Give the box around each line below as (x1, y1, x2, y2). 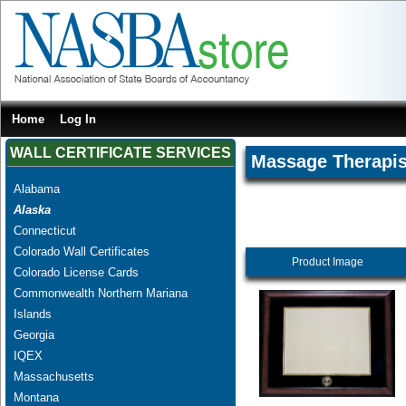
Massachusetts (13, 369, 94, 383)
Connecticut (13, 223, 76, 237)
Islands (13, 306, 52, 321)
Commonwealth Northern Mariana (13, 285, 188, 300)
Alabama (13, 181, 60, 196)
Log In (60, 111, 97, 126)
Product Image (291, 256, 363, 269)
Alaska (13, 202, 51, 217)
